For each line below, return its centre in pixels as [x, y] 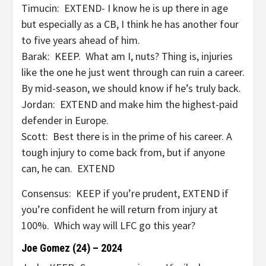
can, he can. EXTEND [68, 168]
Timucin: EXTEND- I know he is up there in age [125, 8]
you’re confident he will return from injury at [120, 209]
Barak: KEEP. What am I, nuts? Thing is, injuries [127, 56]
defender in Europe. [65, 120]
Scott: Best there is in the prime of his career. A [127, 136]
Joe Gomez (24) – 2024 [72, 248]
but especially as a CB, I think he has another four [130, 24]
